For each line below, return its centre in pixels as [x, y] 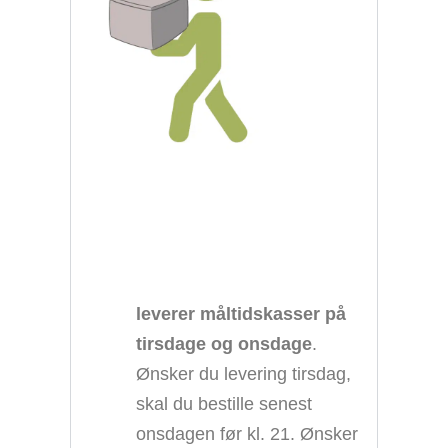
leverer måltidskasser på [240, 313]
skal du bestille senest [223, 403]
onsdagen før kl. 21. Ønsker [246, 433]
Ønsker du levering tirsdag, [243, 373]
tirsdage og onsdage [223, 343]
